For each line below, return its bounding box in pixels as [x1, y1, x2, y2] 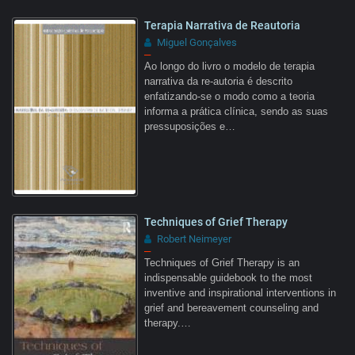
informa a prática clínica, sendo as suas [144, 105, 328, 117]
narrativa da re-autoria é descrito [144, 75, 292, 87]
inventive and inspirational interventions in [144, 287, 336, 299]
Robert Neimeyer [157, 232, 231, 245]
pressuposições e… [144, 120, 235, 132]
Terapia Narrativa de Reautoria [144, 18, 300, 32]
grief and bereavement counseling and [144, 302, 319, 314]
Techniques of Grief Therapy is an [144, 257, 300, 269]
